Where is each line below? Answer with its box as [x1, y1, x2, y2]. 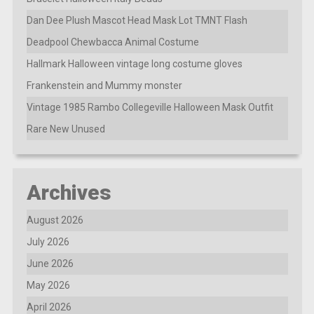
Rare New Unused [26, 123, 105, 135]
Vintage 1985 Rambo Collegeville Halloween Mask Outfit [26, 101, 273, 113]
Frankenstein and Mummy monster [26, 79, 182, 91]
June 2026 [26, 257, 74, 269]
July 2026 [26, 235, 69, 247]
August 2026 [26, 214, 83, 226]
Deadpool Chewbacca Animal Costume [26, 36, 199, 48]
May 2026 [26, 279, 70, 291]
